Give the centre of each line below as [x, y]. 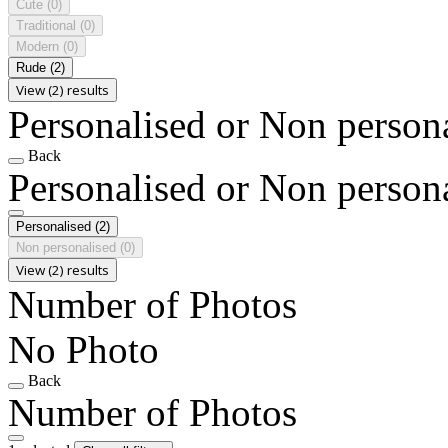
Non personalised [68, 247]
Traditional [48, 25]
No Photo [83, 349]
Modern [39, 46]
